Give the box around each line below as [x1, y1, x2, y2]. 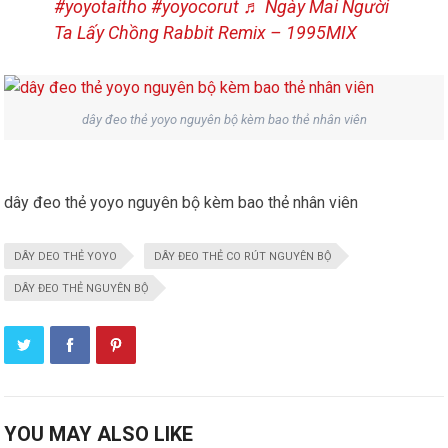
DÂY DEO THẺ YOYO [14, 249, 118, 263]
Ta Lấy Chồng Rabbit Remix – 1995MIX [54, 21, 358, 43]
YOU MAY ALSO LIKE [4, 421, 194, 446]
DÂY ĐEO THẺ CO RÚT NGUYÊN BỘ [154, 249, 333, 263]
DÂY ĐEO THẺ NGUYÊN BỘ [14, 281, 150, 295]
